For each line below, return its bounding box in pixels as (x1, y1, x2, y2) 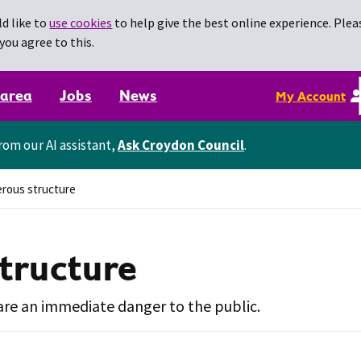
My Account (276, 89, 346, 103)
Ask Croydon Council (118, 135, 244, 154)
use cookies (49, 15, 113, 31)
